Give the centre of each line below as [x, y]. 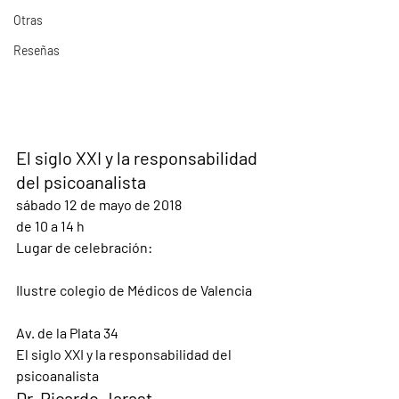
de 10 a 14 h [50, 226]
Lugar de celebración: [84, 247]
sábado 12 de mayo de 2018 [99, 204]
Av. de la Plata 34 [67, 333]
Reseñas [37, 50]
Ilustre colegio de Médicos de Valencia [134, 290]
